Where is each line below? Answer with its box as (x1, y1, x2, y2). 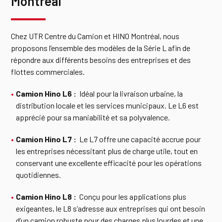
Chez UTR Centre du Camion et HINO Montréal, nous (11, 31, 180, 41)
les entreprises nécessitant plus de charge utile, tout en (16, 146, 198, 156)
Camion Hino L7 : (16, 134, 78, 144)
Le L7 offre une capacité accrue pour (78, 134, 201, 144)
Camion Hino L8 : (16, 192, 78, 201)
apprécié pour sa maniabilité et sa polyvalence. (16, 112, 170, 122)
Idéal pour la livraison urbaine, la (78, 89, 183, 98)
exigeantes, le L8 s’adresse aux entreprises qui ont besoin (16, 204, 206, 213)
